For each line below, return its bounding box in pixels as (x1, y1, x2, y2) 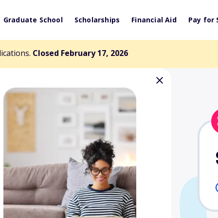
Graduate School (3, 15, 63, 24)
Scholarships (74, 15, 120, 24)
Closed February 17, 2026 (33, 48, 128, 58)
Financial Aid (131, 15, 177, 24)
